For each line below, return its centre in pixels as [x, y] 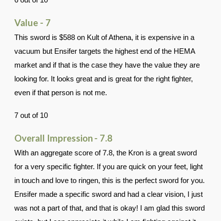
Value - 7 [33, 23]
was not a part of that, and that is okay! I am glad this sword [110, 208]
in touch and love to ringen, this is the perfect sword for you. [110, 181]
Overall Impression [54, 138]
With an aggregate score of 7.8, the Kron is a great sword [106, 153]
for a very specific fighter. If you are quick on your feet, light [109, 167]
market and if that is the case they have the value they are [107, 65]
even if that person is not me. [61, 93]
